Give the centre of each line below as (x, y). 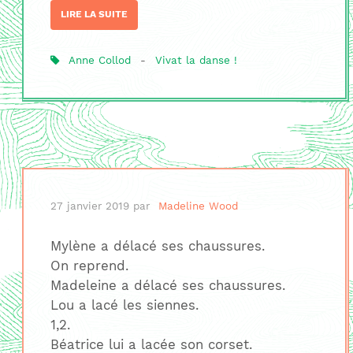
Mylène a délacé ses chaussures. (157, 246)
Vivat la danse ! (196, 61)
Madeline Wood (199, 206)
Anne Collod (100, 61)
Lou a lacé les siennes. (124, 305)
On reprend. (89, 266)
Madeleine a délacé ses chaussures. (167, 286)
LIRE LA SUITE (94, 15)
